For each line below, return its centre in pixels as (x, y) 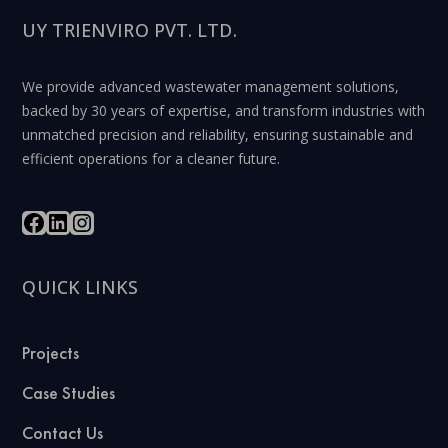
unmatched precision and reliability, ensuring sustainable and (218, 135)
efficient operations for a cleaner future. (151, 159)
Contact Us (63, 432)
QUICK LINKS (80, 286)
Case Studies (69, 392)
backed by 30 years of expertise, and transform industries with (224, 111)
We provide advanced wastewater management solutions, (211, 87)
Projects (51, 352)
